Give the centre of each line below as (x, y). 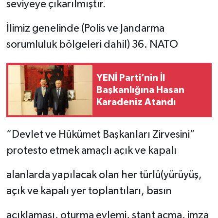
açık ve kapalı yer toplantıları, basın (89, 191)
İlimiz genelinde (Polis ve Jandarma (85, 29)
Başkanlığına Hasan (140, 90)
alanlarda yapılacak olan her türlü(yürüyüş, (104, 175)
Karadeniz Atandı (136, 102)
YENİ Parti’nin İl (131, 78)
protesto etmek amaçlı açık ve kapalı (91, 151)
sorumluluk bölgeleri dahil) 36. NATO (92, 45)
